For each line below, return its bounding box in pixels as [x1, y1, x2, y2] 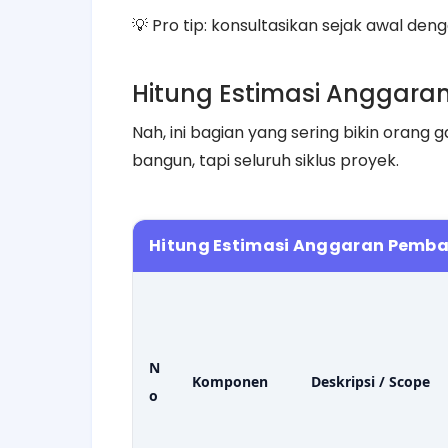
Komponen [192, 371, 268, 391]
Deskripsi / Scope [311, 371, 430, 391]
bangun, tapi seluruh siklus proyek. [132, 148, 399, 172]
